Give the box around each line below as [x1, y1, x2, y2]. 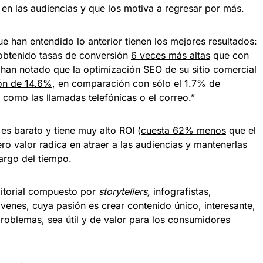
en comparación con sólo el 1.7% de [55, 77, 220, 89]
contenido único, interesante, [127, 200, 255, 211]
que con [210, 49, 249, 61]
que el [226, 124, 256, 136]
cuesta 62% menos [141, 124, 226, 136]
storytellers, [99, 186, 153, 197]
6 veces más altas [131, 49, 210, 61]
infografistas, [153, 186, 211, 197]
